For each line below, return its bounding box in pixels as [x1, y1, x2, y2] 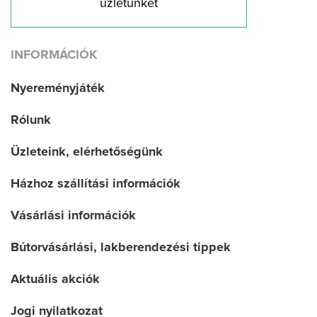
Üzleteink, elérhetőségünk [11, 146, 163, 159]
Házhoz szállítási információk [11, 178, 180, 191]
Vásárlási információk [11, 209, 136, 223]
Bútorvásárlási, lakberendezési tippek [11, 241, 231, 255]
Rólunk [11, 114, 51, 127]
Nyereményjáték [11, 82, 105, 96]
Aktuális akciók [11, 273, 100, 287]
